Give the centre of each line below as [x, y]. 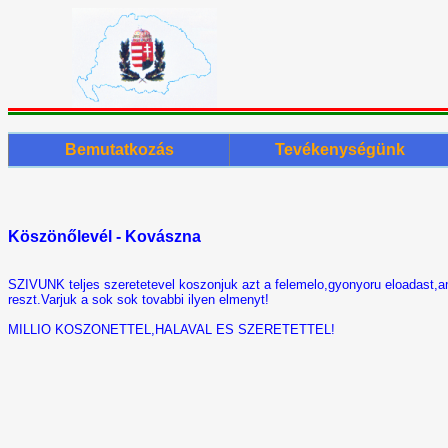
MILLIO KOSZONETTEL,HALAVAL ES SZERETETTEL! [171, 330]
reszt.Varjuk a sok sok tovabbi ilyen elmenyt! [138, 300]
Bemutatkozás [119, 149]
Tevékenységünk [340, 149]
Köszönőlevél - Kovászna [104, 237]
